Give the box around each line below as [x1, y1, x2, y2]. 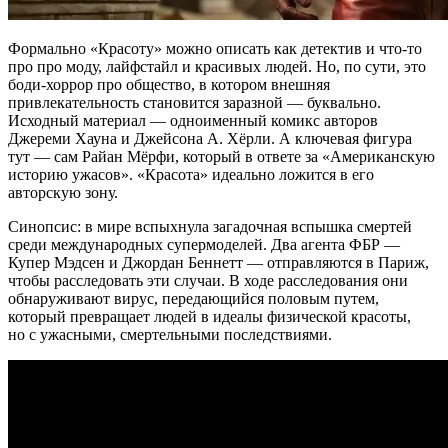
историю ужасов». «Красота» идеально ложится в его [8, 166, 374, 184]
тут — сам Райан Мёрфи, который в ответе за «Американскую [8, 148, 435, 166]
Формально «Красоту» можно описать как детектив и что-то [8, 40, 422, 58]
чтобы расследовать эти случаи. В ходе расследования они [8, 272, 408, 290]
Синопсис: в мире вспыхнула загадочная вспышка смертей [8, 218, 412, 236]
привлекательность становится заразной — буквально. [8, 94, 381, 112]
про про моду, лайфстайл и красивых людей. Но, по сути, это [8, 58, 426, 76]
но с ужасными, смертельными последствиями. [8, 326, 332, 344]
